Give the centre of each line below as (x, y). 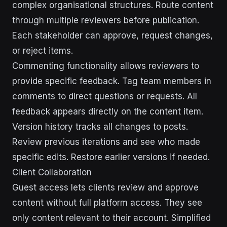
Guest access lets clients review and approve (105, 187)
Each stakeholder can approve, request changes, (112, 35)
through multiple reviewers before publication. (106, 20)
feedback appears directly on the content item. (108, 111)
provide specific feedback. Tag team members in (112, 81)
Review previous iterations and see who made (106, 142)
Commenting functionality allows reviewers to (106, 66)
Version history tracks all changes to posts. (100, 127)
